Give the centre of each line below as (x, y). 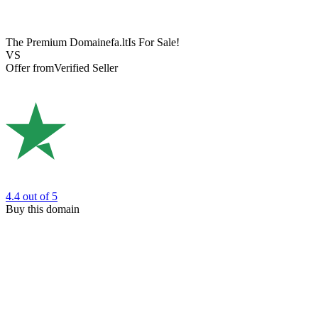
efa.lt (117, 43)
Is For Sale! (154, 43)
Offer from (30, 68)
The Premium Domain (56, 43)
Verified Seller (86, 68)
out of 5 (40, 196)
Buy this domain (43, 209)
